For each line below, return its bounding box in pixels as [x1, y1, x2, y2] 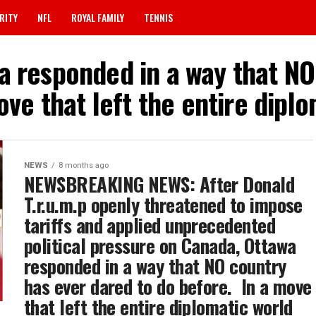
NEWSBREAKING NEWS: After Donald [24, 170, 295, 198]
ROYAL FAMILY [71, 10, 124, 25]
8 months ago [59, 161, 109, 170]
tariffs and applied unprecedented [24, 211, 276, 239]
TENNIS [144, 10, 173, 25]
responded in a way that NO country [24, 252, 286, 280]
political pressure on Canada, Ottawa [24, 231, 296, 260]
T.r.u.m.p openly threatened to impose [24, 190, 303, 219]
